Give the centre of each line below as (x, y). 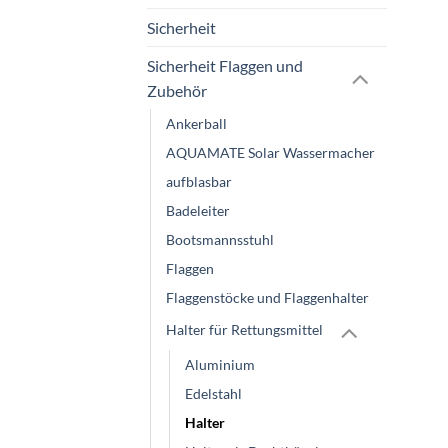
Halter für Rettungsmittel (244, 329)
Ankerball (196, 123)
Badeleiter (198, 210)
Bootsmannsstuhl (220, 239)
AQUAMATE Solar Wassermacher (270, 152)
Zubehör (177, 90)
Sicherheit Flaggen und (225, 65)
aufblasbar (199, 181)
